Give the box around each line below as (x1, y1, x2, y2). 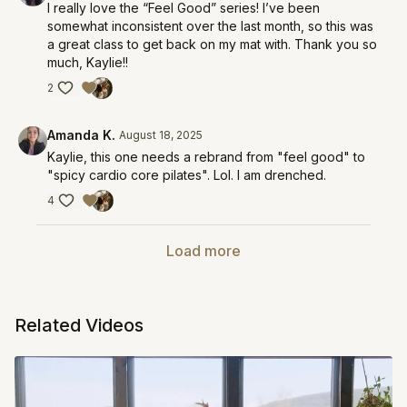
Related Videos (15, 314, 144, 336)
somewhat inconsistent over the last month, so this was (47, 18, 373, 34)
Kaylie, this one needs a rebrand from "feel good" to (47, 149, 365, 164)
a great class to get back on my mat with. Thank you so (47, 36, 377, 52)
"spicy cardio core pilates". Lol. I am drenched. (47, 167, 326, 183)
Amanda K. (47, 127, 115, 143)
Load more (166, 242, 241, 260)
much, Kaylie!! (47, 55, 128, 70)
